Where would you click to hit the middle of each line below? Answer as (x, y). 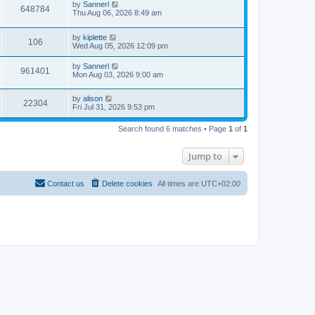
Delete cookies (127, 184)
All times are (179, 184)
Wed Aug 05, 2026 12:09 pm (120, 45)
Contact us (66, 184)
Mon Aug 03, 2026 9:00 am (118, 74)
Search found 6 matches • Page (173, 129)
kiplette (95, 37)
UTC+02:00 (221, 184)
